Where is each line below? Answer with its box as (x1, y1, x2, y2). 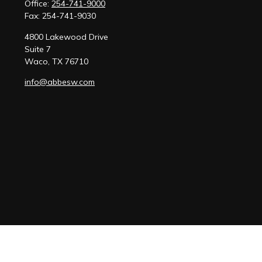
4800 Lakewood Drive (25, 32, 108, 42)
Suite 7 (25, 44, 51, 54)
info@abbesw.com (25, 77, 95, 87)
